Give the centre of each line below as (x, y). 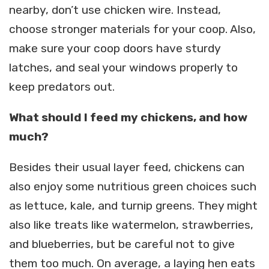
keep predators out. (62, 86)
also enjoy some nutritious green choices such (133, 187)
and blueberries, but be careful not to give (122, 244)
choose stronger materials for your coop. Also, (132, 29)
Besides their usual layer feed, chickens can (127, 168)
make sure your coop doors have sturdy (115, 48)
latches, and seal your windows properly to (123, 67)
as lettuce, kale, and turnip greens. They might (133, 206)
